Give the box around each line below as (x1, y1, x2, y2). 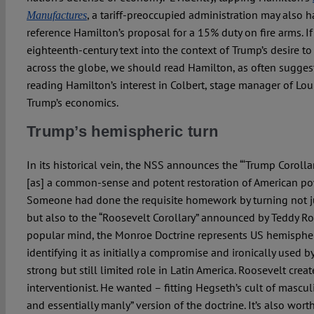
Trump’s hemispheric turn (26, 123, 219, 141)
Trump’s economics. (26, 95, 118, 110)
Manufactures (26, 9, 87, 22)
